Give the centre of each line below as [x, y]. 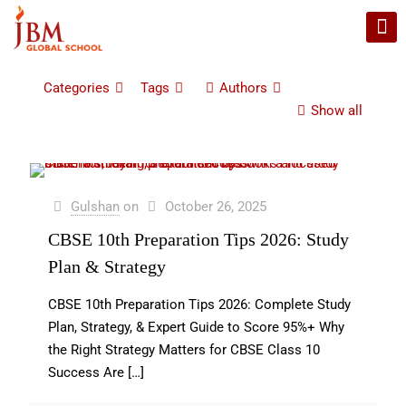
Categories [77, 88]
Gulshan [95, 207]
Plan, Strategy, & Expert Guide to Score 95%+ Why [196, 327]
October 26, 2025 [216, 207]
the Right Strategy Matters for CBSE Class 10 [184, 350]
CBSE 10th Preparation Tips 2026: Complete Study [199, 304]
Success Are [86, 372]
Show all [337, 111]
